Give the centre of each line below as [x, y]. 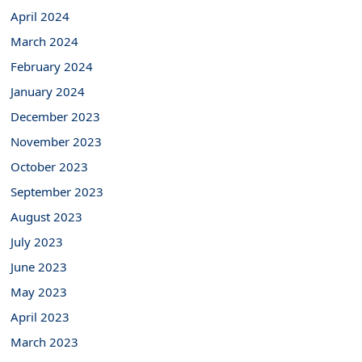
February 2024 [52, 66]
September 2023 [57, 192]
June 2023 [39, 267]
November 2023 [57, 141]
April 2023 [40, 317]
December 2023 [56, 116]
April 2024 [40, 16]
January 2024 [48, 91]
